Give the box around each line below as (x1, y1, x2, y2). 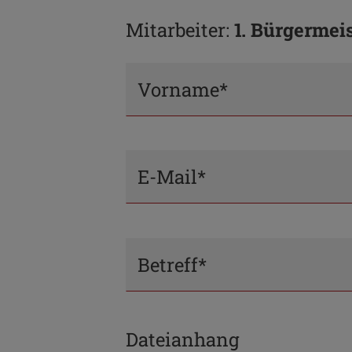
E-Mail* (137, 164, 206, 190)
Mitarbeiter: (126, 17, 234, 43)
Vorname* (137, 77, 228, 103)
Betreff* (137, 251, 207, 277)
